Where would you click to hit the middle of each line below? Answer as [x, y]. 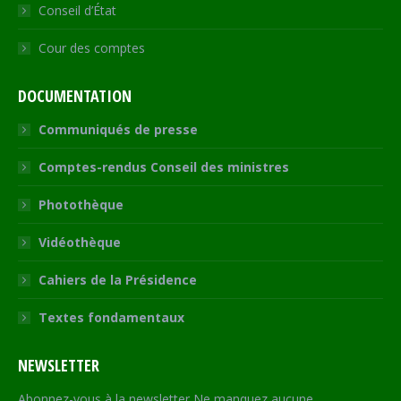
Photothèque [81, 205]
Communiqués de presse [118, 130]
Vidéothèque [80, 243]
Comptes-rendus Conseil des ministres [164, 167]
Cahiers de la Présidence [118, 280]
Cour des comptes [92, 48]
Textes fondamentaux [111, 318]
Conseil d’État [77, 11]
